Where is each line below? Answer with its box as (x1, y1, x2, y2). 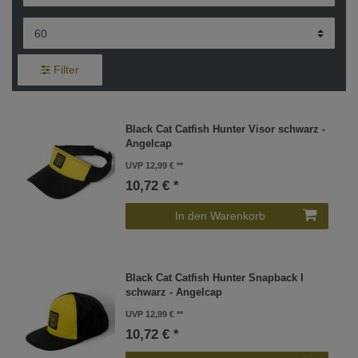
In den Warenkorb (175, 209, 265, 222)
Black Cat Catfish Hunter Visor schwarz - (125, 123, 326, 135)
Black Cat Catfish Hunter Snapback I (125, 272, 304, 284)
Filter (53, 62, 79, 76)
